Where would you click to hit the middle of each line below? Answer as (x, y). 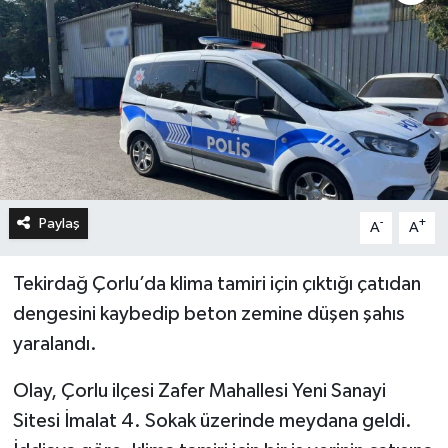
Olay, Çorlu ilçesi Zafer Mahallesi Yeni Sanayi (199, 390)
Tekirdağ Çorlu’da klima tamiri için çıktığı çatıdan (216, 283)
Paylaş (59, 223)
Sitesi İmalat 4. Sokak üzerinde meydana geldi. (212, 420)
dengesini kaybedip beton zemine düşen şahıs (208, 313)
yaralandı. (54, 343)
